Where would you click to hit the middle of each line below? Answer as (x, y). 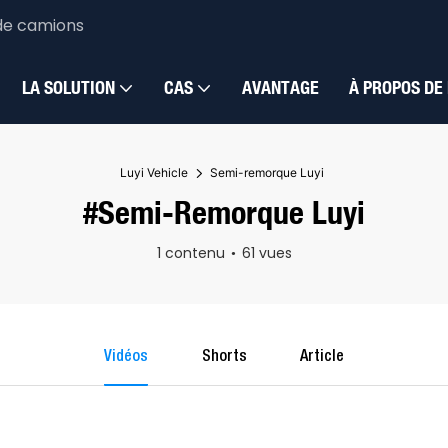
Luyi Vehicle (153, 173)
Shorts (224, 357)
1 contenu (190, 253)
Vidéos (125, 357)
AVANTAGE (280, 87)
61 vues (266, 253)
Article (322, 357)
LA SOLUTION (68, 87)
